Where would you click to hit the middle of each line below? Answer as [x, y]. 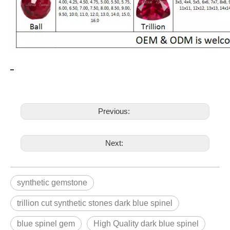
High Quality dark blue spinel [146, 223]
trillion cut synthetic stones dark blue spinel [95, 203]
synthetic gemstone [52, 182]
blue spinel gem [46, 223]
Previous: [115, 111]
